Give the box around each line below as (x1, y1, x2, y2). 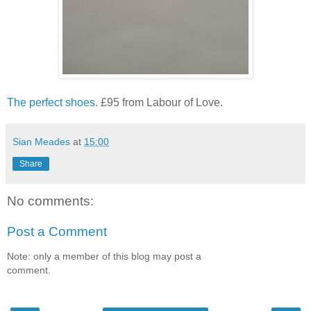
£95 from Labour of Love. (98, 96, 223, 108)
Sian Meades (12, 135, 70, 147)
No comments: (7, 193, 94, 208)
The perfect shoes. (7, 96, 98, 108)
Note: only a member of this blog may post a (7, 250, 201, 262)
